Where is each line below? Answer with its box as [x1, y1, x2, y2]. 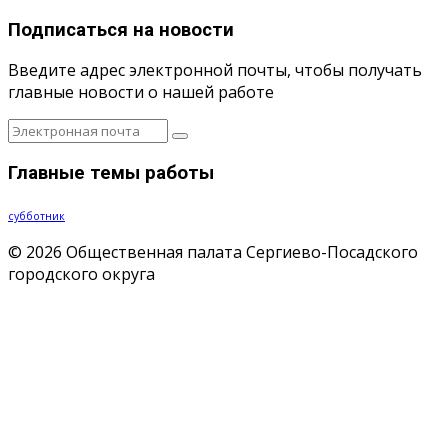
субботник [8, 208, 65, 223]
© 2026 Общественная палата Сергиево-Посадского [8, 240, 418, 263]
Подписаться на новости [8, 18, 234, 41]
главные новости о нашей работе [8, 81, 274, 104]
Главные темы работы [8, 162, 214, 185]
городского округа [8, 262, 155, 285]
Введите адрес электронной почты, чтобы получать [8, 59, 422, 82]
